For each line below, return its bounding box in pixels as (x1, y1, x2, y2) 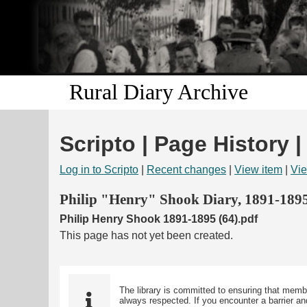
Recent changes (147, 164, 226, 176)
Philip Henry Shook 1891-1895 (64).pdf (60, 212, 258, 225)
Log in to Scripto (60, 164, 138, 176)
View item (234, 164, 282, 176)
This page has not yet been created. (60, 229, 233, 241)
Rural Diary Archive (69, 79, 248, 105)
